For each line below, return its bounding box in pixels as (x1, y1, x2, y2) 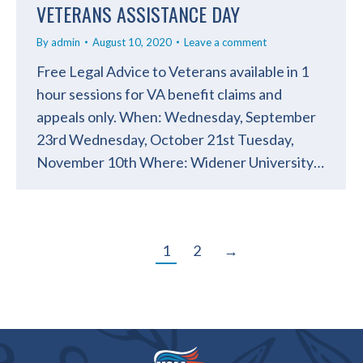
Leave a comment (184, 35, 267, 49)
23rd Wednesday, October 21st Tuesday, (36, 130, 294, 148)
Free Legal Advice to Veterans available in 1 (36, 62, 309, 80)
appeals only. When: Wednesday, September (36, 107, 316, 126)
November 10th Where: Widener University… (36, 152, 324, 171)
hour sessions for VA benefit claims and (36, 84, 282, 103)
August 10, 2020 (92, 35, 172, 49)
